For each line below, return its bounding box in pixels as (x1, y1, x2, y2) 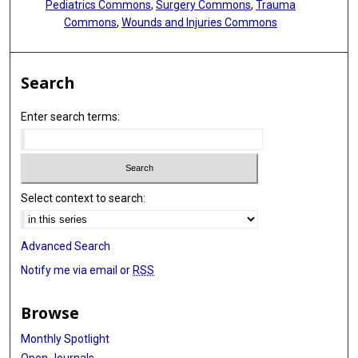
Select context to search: (21, 192, 146, 205)
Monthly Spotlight (21, 332, 110, 346)
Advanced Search (21, 240, 111, 253)
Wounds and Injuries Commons (121, 15, 277, 29)
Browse (21, 302, 80, 324)
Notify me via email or (21, 264, 133, 277)
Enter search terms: (21, 109, 121, 123)
